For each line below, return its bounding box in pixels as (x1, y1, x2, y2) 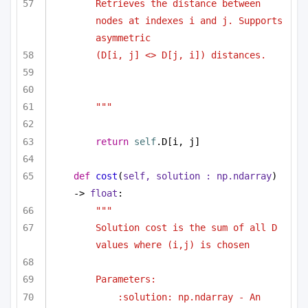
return (96, 135, 129, 147)
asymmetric (96, 32, 156, 43)
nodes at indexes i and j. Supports (96, 14, 283, 26)
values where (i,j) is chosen (96, 239, 255, 251)
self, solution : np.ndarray (123, 170, 272, 181)
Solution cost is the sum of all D (96, 222, 277, 234)
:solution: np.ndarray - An (118, 291, 261, 302)
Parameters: (96, 274, 156, 285)
